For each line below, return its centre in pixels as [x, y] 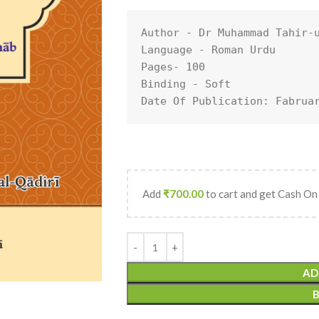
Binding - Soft [185, 84]
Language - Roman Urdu [208, 50]
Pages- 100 [173, 67]
